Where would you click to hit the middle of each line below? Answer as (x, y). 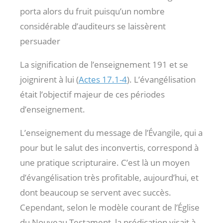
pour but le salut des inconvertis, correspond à (109, 147)
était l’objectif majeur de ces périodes (92, 94)
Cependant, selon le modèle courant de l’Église (110, 207)
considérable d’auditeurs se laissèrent (93, 26)
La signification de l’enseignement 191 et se (104, 64)
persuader (40, 41)
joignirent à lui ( (49, 79)
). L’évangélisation (161, 79)
